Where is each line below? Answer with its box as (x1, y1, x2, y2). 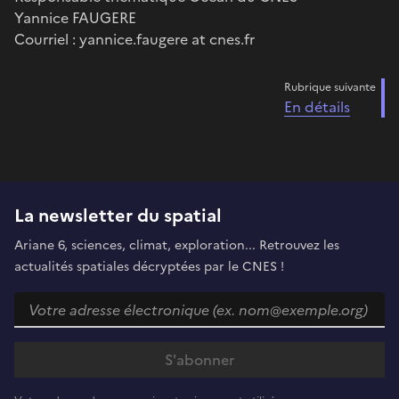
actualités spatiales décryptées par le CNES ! (14, 256, 284, 276)
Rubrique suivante (284, 78, 376, 95)
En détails (284, 95, 350, 118)
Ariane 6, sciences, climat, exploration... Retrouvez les (14, 235, 339, 255)
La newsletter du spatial (14, 201, 222, 229)
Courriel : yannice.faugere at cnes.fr (14, 28, 255, 50)
